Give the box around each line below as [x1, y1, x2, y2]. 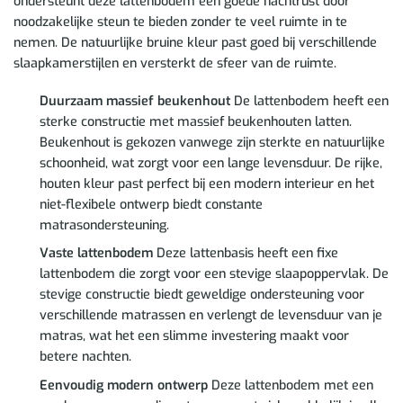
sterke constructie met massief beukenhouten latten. [39, 112, 352, 130]
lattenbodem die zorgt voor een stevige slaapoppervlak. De [39, 265, 389, 283]
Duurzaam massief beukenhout [39, 92, 230, 110]
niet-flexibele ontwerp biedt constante [39, 195, 263, 213]
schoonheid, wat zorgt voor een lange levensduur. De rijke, [39, 154, 382, 172]
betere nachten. [39, 348, 131, 366]
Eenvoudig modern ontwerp [39, 376, 208, 394]
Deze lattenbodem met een [207, 376, 373, 394]
